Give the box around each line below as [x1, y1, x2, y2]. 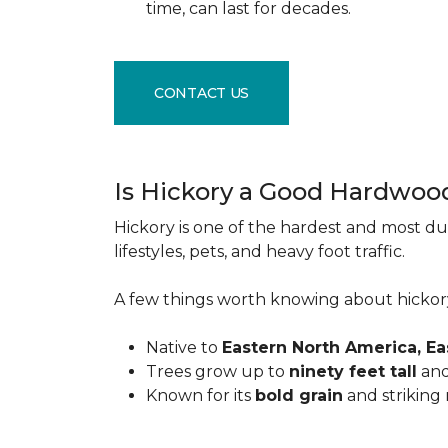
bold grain [255, 386, 343, 405]
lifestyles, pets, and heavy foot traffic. [114, 242, 409, 261]
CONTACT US [154, 83, 250, 102]
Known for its [146, 386, 255, 405]
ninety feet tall [289, 362, 417, 381]
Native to [146, 338, 222, 357]
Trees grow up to [146, 362, 289, 381]
